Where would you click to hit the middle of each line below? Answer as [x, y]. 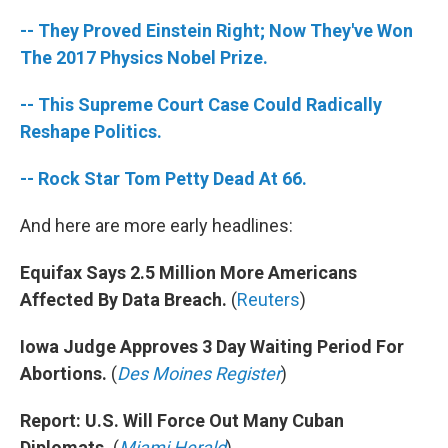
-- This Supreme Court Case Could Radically [201, 104]
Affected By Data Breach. [123, 299]
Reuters [268, 299]
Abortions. [63, 373]
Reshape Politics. [91, 131]
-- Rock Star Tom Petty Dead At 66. [163, 178]
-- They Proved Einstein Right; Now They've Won [216, 30]
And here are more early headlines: [156, 225]
